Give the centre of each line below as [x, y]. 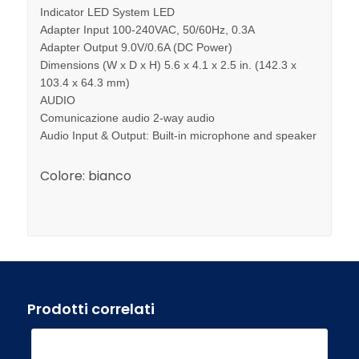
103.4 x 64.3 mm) [85, 82]
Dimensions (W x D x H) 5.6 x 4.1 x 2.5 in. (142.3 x [168, 65]
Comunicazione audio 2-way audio [127, 117]
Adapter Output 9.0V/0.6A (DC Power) [136, 47]
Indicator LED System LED [107, 12]
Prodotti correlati [91, 309]
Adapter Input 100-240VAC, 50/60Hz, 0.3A [147, 29]
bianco [109, 176]
